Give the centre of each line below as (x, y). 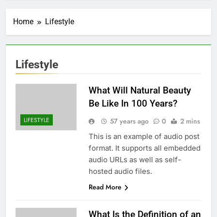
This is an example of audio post (144, 137)
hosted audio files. (120, 171)
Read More (105, 187)
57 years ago (129, 121)
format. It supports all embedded (144, 148)
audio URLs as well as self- (135, 160)
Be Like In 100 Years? (133, 104)
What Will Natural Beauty (139, 91)
